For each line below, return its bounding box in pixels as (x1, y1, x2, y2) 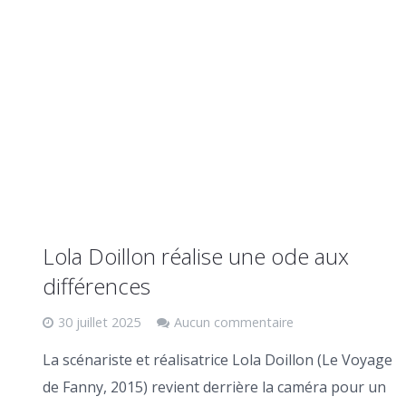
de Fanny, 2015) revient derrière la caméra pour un (42, 376, 386, 397)
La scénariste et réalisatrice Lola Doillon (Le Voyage (42, 349, 392, 370)
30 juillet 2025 (57, 313, 140, 331)
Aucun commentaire (173, 313, 294, 331)
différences (42, 270, 150, 301)
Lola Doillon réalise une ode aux (42, 240, 349, 271)
